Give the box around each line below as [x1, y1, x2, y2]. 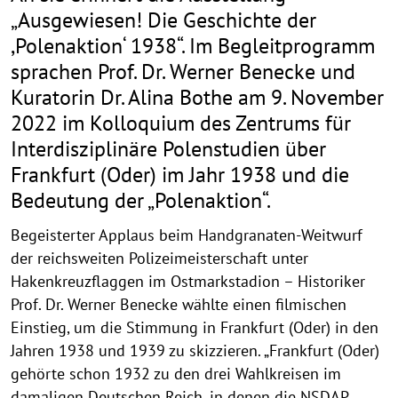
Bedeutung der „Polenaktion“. [11, 186, 271, 215]
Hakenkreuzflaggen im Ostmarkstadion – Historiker [11, 271, 365, 292]
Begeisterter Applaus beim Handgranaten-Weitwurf [11, 225, 362, 246]
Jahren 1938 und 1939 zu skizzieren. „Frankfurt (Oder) [11, 340, 379, 362]
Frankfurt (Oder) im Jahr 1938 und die [11, 160, 349, 189]
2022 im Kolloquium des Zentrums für [11, 108, 351, 138]
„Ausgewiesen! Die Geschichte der [11, 5, 316, 35]
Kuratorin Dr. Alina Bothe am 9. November [11, 83, 384, 112]
